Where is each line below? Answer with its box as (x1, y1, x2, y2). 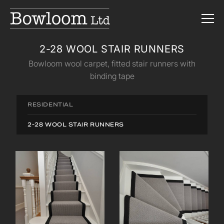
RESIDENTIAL (27, 101, 73, 108)
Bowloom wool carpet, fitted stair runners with (28, 57, 195, 69)
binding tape (89, 70, 134, 82)
